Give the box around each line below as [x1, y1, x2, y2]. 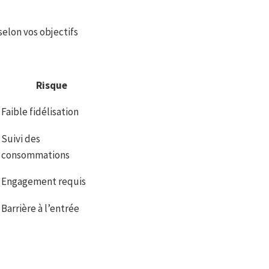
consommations [1, 148, 70, 162]
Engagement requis [1, 175, 86, 189]
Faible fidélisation [1, 105, 79, 119]
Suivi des [1, 132, 40, 146]
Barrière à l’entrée [1, 202, 79, 216]
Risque [36, 79, 67, 92]
